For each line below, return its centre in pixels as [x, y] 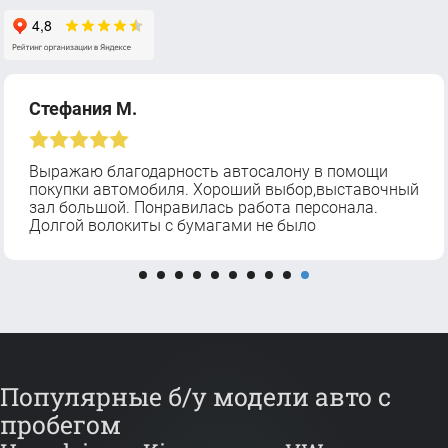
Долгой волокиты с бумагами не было [172, 225]
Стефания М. [83, 108]
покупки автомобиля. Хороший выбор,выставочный [224, 189]
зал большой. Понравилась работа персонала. [203, 207]
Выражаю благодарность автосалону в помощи [208, 171]
